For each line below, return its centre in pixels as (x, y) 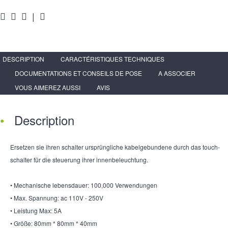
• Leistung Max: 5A (36, 210)
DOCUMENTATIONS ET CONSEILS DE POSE (78, 73)
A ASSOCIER (177, 73)
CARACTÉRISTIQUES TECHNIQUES (112, 59)
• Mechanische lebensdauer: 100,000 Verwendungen (84, 185)
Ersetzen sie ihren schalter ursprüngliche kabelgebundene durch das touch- (115, 147)
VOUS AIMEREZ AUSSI (48, 87)
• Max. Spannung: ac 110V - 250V (57, 197)
